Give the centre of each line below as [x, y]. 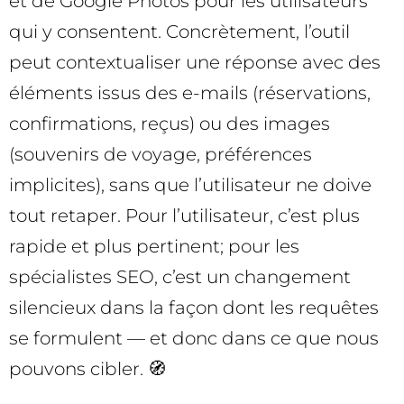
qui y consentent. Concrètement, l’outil [179, 32]
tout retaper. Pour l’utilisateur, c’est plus [184, 216]
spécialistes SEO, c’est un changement [180, 277]
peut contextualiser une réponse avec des [195, 63]
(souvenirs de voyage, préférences [161, 155]
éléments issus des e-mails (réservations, [190, 93]
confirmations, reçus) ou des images [170, 124]
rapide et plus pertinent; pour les [154, 247]
